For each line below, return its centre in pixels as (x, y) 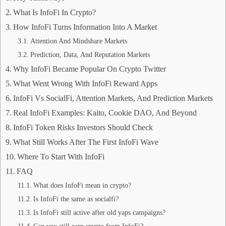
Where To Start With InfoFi (61, 157)
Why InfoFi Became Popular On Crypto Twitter (90, 69)
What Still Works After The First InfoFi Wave (86, 142)
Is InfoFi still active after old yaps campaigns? (99, 213)
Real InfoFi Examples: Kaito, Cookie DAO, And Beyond (105, 113)
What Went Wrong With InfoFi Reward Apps (86, 84)
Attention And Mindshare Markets (78, 41)
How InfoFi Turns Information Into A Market (85, 27)
